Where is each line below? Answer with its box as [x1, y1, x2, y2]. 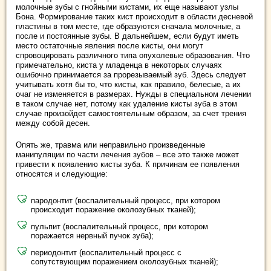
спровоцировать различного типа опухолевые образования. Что [16, 50, 250, 60]
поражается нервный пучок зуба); [31, 230, 154, 240]
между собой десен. [16, 118, 90, 128]
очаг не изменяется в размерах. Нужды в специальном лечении [16, 89, 251, 99]
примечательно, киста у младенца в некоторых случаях [16, 60, 222, 70]
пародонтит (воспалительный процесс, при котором [31, 195, 220, 205]
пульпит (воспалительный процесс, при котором [31, 221, 208, 231]
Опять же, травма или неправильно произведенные [16, 140, 205, 149]
